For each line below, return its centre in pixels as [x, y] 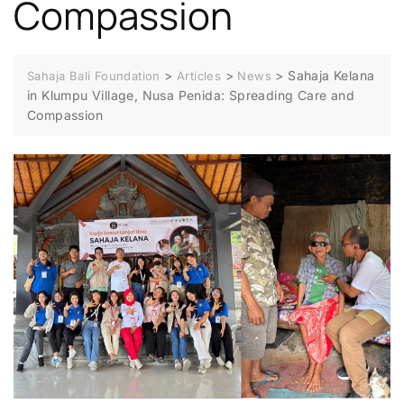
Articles [199, 75]
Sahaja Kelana [331, 75]
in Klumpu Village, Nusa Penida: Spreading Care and [191, 95]
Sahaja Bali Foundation [94, 75]
